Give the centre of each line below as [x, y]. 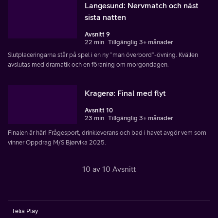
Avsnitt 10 [99, 110]
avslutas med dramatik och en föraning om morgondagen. [88, 65]
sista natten [105, 17]
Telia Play [25, 211]
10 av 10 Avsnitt [109, 169]
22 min [94, 42]
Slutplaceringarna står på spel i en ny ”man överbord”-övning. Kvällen [103, 55]
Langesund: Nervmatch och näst [142, 6]
